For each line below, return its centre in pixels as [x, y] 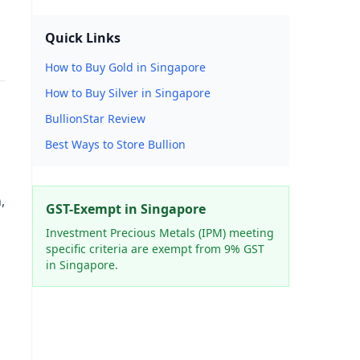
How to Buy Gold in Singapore [125, 67]
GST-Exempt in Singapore [126, 209]
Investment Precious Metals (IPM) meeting [160, 233]
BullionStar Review [95, 119]
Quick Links [83, 38]
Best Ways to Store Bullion [115, 144]
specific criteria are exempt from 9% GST [155, 249]
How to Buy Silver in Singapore [128, 93]
